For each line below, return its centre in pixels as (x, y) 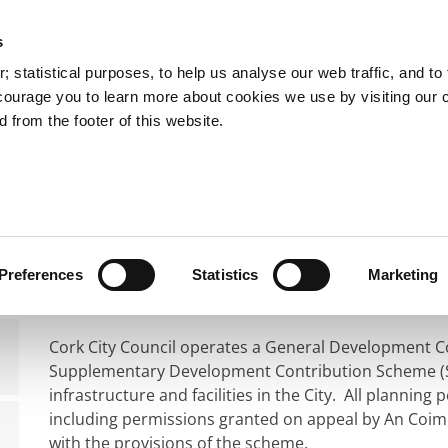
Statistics (225, 274)
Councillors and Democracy (209, 130)
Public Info (400, 130)
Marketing (403, 274)
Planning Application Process (174, 183)
